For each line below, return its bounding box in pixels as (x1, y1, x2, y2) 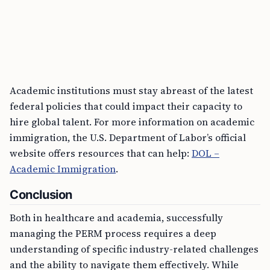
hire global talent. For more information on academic (10, 115, 254, 128)
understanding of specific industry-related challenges (10, 242, 259, 256)
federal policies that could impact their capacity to (10, 99, 242, 113)
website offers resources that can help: (10, 146, 192, 160)
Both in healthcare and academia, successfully (10, 211, 223, 224)
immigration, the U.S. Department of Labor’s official (10, 131, 246, 144)
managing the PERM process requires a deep (10, 227, 216, 240)
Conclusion (10, 187, 72, 202)
